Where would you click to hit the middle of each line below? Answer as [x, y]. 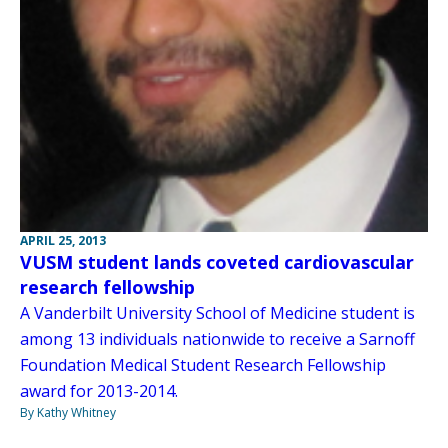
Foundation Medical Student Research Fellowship [203, 364]
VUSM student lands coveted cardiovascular [217, 261]
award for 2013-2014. [99, 390]
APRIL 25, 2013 [63, 240]
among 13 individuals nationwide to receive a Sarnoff [217, 338]
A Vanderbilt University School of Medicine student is [217, 312]
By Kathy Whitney [68, 412]
